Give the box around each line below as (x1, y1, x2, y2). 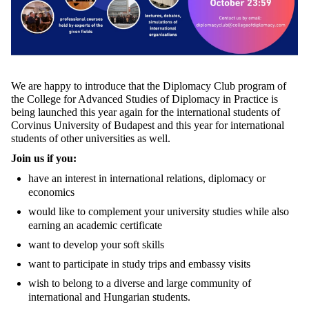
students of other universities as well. (11, 132, 170, 145)
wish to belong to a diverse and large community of (28, 277, 251, 290)
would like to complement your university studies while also (28, 206, 289, 218)
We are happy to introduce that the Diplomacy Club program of (11, 80, 286, 92)
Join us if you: (11, 152, 79, 165)
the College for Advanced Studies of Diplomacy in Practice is (11, 93, 278, 106)
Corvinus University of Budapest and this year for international (11, 119, 284, 132)
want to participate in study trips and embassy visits (28, 258, 250, 270)
